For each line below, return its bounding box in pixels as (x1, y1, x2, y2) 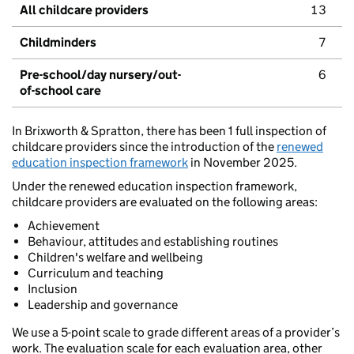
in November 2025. (188, 155, 297, 171)
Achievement (28, 218, 100, 234)
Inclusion (28, 281, 77, 297)
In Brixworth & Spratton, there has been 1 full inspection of (12, 123, 326, 139)
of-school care (20, 83, 101, 99)
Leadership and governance (28, 297, 178, 313)
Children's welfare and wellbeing (28, 250, 203, 265)
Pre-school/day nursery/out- (20, 67, 181, 83)
